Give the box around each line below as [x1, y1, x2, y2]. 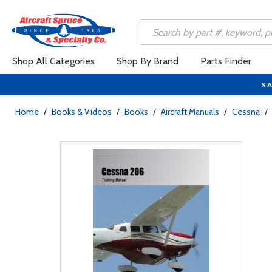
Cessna [232, 106, 260, 117]
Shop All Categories [12, 55, 95, 67]
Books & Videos [52, 106, 112, 117]
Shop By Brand [117, 55, 178, 67]
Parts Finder [200, 55, 251, 67]
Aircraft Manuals [161, 106, 219, 117]
